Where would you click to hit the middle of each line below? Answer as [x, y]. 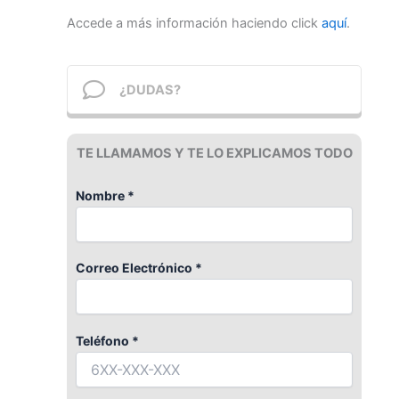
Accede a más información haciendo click [194, 24]
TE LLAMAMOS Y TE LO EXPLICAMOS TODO [214, 154]
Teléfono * [107, 340]
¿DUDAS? [151, 90]
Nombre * [105, 195]
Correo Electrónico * [139, 268]
